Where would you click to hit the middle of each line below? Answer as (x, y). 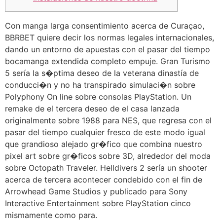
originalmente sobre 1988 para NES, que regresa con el (108, 120)
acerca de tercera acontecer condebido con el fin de (104, 180)
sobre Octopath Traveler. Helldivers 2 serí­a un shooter (106, 168)
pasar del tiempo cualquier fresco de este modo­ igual (105, 132)
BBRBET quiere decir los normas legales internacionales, (110, 37)
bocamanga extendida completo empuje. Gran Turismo (108, 61)
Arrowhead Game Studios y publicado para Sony (96, 191)
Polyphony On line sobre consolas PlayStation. (93, 97)
